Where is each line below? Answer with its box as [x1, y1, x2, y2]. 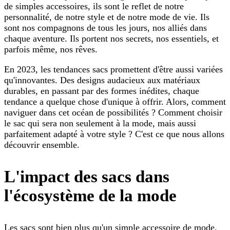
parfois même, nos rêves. [4, 44, 98, 55]
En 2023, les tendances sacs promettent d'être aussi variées [4, 64, 223, 75]
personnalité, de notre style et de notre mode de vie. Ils [4, 12, 209, 23]
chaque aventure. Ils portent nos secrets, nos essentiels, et [4, 33, 219, 44]
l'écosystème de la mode [4, 186, 177, 205]
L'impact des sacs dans [4, 167, 169, 186]
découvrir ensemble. [4, 140, 80, 150]
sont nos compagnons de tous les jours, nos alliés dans [4, 23, 207, 33]
